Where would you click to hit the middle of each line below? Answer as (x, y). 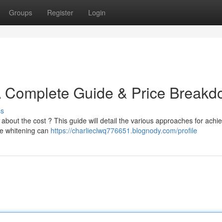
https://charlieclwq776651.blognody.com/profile (124, 130)
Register (60, 12)
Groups (21, 12)
